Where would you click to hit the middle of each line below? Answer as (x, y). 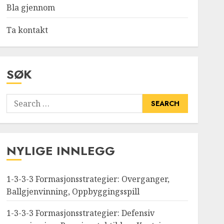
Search (19, 100)
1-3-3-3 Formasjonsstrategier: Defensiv (80, 213)
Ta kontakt (27, 30)
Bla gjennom (30, 7)
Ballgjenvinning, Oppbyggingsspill (73, 191)
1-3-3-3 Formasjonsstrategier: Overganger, (88, 179)
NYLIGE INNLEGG (60, 151)
